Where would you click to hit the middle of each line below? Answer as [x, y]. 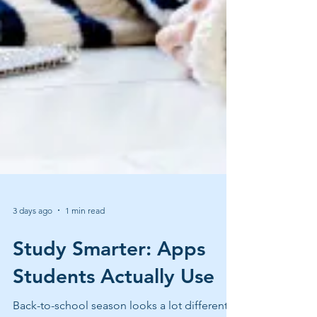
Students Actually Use [114, 301]
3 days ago [33, 236]
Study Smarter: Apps [109, 274]
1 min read [85, 236]
